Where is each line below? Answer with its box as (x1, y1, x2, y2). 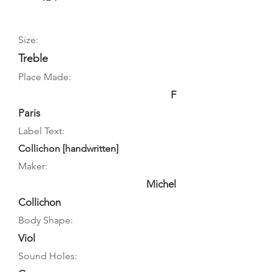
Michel (146, 178, 176, 190)
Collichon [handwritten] (18, 143, 118, 154)
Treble (18, 52, 48, 65)
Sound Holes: (18, 250, 77, 262)
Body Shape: (18, 214, 73, 226)
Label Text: (18, 125, 64, 137)
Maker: (18, 160, 47, 172)
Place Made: (18, 71, 71, 83)
